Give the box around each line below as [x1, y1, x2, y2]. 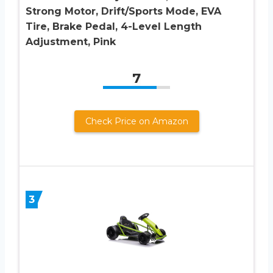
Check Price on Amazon [85, 115, 188, 127]
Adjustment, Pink [26, 35, 116, 48]
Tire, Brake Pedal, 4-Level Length [26, 20, 202, 32]
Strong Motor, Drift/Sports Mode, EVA [26, 5, 221, 17]
